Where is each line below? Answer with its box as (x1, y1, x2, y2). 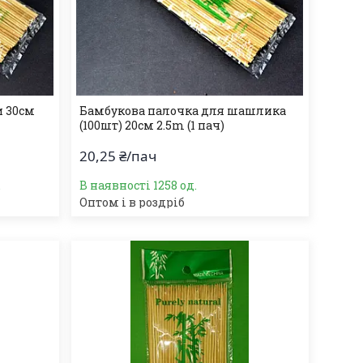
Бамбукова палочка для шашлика (79, 103, 286, 118)
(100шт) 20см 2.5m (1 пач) (79, 117, 224, 133)
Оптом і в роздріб (79, 194, 185, 210)
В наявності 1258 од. (79, 177, 197, 193)
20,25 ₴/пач (79, 147, 156, 165)
